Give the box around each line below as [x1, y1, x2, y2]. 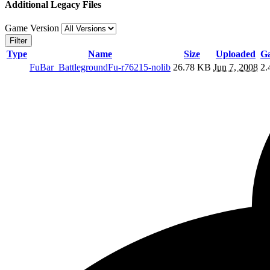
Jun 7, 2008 [213, 62, 258, 73]
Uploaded [216, 49, 256, 60]
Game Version [5, 23, 61, 34]
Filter [10, 36, 27, 46]
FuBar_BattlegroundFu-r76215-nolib [30, 62, 171, 73]
